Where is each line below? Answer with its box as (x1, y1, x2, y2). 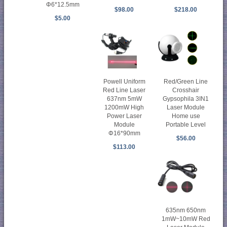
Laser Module (167, 103, 205, 111)
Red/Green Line (164, 78, 208, 85)
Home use (171, 112, 200, 120)
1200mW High (104, 103, 144, 111)
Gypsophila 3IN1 (163, 95, 209, 102)
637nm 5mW (106, 95, 142, 102)
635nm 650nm (166, 206, 206, 214)
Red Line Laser (103, 86, 146, 94)
